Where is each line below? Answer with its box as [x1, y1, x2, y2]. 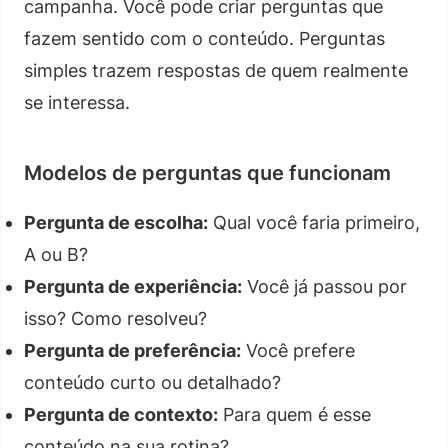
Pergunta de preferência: [24, 339, 241, 361]
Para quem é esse [218, 403, 371, 425]
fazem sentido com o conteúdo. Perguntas [24, 27, 385, 49]
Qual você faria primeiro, [208, 211, 420, 233]
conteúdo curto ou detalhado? [24, 371, 281, 393]
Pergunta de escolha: [24, 211, 208, 233]
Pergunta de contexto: [24, 403, 218, 425]
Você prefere [241, 339, 355, 361]
